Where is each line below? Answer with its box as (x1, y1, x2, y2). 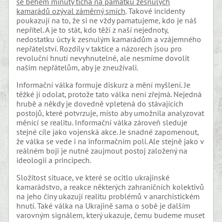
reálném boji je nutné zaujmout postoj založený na (16, 146, 188, 156)
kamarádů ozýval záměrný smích (16, 6, 126, 16)
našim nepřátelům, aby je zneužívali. (16, 62, 139, 73)
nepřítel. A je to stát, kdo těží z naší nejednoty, (16, 25, 169, 35)
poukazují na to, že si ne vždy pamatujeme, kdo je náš (16, 15, 197, 26)
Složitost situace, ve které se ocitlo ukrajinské (16, 172, 170, 183)
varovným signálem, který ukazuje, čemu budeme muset (16, 210, 205, 221)
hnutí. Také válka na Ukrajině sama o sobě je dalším (16, 201, 191, 211)
